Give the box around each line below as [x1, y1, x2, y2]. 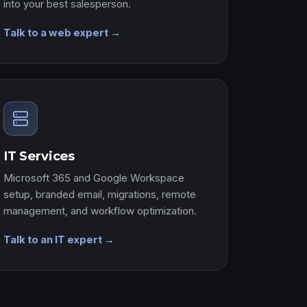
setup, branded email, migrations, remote [3, 188, 196, 201]
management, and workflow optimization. [3, 204, 197, 217]
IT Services [3, 148, 75, 164]
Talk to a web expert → [3, 27, 121, 39]
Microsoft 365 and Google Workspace [3, 171, 184, 184]
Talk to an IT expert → [3, 234, 114, 246]
